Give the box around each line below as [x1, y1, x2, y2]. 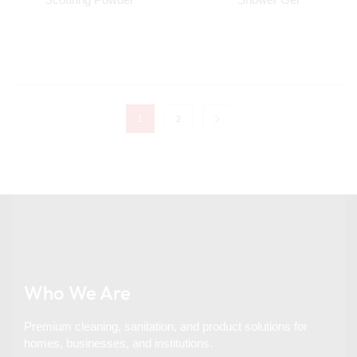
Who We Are [24, 280, 131, 305]
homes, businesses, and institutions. [24, 336, 213, 351]
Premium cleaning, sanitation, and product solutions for [24, 320, 308, 334]
